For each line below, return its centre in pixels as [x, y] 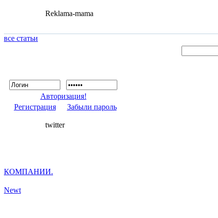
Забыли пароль [92, 107]
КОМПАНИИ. [28, 172]
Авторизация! [63, 96]
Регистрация [35, 107]
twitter [55, 125]
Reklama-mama [69, 13]
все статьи [21, 38]
